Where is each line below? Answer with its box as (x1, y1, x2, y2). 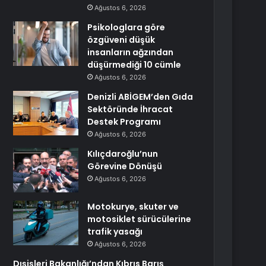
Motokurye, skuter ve (87, 201, 179, 213)
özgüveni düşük (87, 34, 156, 46)
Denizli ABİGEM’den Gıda (87, 91, 194, 103)
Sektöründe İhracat (87, 103, 173, 115)
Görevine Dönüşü (87, 160, 163, 172)
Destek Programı (87, 116, 161, 128)
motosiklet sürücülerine (87, 213, 192, 225)
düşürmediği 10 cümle (87, 59, 182, 71)
